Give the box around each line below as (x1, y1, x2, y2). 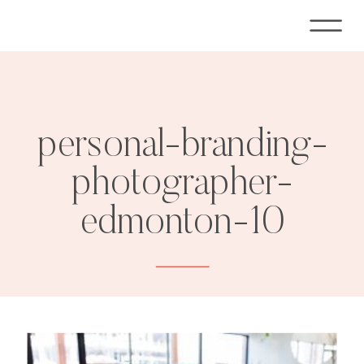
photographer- (71, 166, 294, 205)
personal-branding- (37, 127, 328, 167)
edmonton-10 (80, 205, 285, 244)
